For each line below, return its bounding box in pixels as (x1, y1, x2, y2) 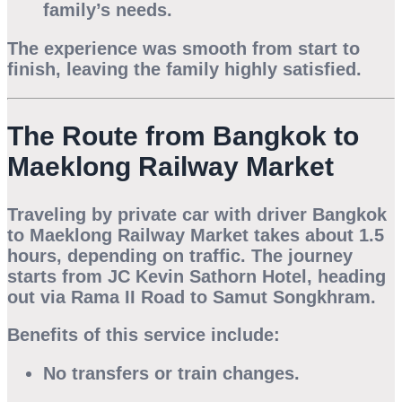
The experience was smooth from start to (7, 38, 360, 58)
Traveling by (7, 204, 118, 224)
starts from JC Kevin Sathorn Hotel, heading (7, 266, 386, 286)
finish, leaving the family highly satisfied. (7, 58, 362, 79)
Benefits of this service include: (7, 325, 280, 345)
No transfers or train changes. (43, 363, 300, 383)
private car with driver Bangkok (118, 204, 387, 224)
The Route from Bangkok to (7, 121, 359, 152)
